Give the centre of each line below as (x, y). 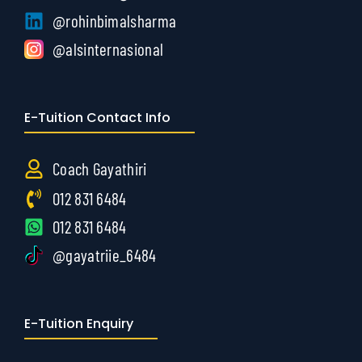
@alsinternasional (108, 49)
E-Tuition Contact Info (97, 118)
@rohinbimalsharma (115, 21)
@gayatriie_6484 (105, 255)
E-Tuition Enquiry (79, 324)
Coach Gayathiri (100, 169)
